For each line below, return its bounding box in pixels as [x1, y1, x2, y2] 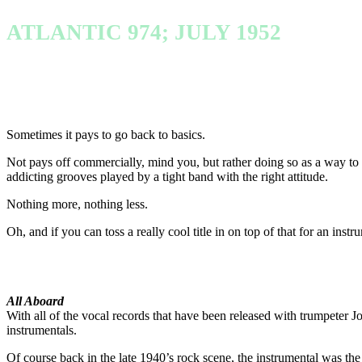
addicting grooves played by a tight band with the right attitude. [6, 170, 328, 184]
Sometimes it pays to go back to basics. [6, 128, 205, 142]
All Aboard [6, 294, 64, 309]
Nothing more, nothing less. [6, 197, 148, 212]
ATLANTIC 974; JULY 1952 [6, 19, 281, 44]
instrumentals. [6, 323, 77, 338]
